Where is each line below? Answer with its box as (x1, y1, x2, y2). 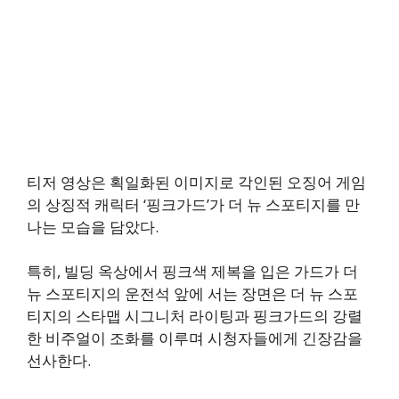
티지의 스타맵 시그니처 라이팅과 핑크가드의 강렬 (27, 305, 362, 327)
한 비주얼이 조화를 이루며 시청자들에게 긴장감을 (27, 328, 362, 349)
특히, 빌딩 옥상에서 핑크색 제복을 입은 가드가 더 (27, 261, 358, 282)
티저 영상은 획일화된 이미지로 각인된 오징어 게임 (27, 171, 366, 192)
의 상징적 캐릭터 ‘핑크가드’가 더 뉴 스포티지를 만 (27, 193, 360, 215)
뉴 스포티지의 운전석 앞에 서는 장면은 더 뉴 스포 (27, 283, 358, 305)
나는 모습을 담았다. (27, 216, 159, 237)
